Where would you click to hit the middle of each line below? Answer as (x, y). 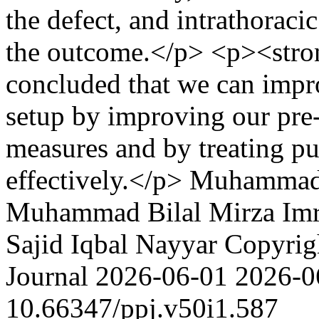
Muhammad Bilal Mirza (140, 212)
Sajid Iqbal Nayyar (111, 244)
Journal (51, 276)
